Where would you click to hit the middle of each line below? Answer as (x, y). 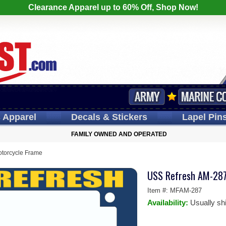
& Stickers (124, 117)
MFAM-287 (186, 190)
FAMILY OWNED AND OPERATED (119, 134)
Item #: (158, 190)
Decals (86, 117)
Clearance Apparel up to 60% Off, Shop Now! (113, 7)
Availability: (168, 203)
